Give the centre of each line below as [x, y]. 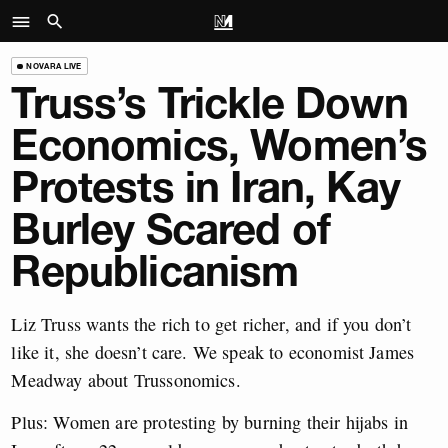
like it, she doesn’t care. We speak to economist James [213, 351]
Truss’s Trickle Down [209, 103]
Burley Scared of [171, 229]
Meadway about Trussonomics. [126, 379]
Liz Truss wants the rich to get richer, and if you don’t [211, 323]
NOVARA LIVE [54, 65]
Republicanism [155, 271]
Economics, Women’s [219, 145]
